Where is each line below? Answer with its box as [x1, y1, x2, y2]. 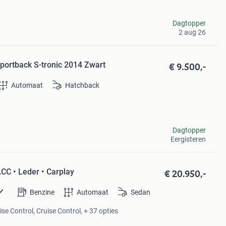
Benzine [30, 188, 55, 197]
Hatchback [65, 81, 100, 90]
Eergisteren [170, 135, 206, 143]
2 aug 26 [178, 28, 206, 36]
